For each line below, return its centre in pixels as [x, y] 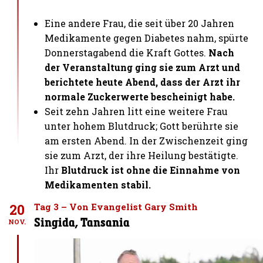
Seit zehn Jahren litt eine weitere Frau [136, 111]
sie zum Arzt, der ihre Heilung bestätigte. [142, 155]
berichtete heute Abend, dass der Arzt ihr [143, 82]
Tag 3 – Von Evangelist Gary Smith [116, 206]
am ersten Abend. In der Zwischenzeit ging [146, 140]
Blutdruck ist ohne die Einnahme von [151, 170]
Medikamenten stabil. [98, 184]
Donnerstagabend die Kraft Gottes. [127, 52]
